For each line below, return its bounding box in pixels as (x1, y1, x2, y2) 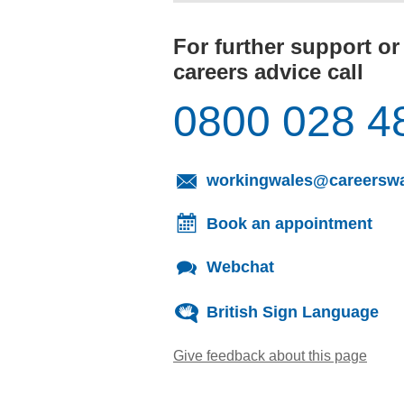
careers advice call (173, 60, 363, 84)
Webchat (207, 257, 274, 276)
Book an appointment (207, 215, 372, 233)
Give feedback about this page (173, 347, 367, 363)
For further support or (173, 34, 399, 59)
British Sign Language (207, 302, 379, 321)
